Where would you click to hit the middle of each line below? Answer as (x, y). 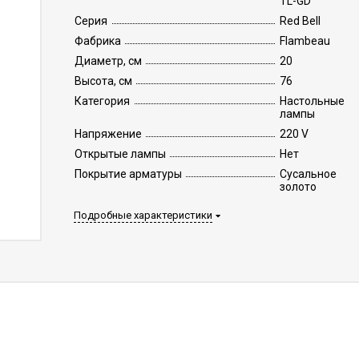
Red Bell (300, 21)
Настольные (312, 101)
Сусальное (308, 174)
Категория (102, 101)
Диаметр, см (108, 61)
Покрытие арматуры (128, 174)
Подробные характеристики (143, 215)
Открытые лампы (120, 154)
